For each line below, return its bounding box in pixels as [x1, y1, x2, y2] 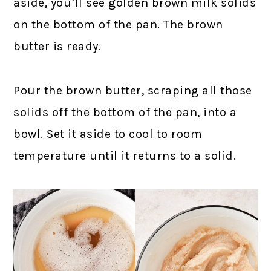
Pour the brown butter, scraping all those [13, 83, 252, 98]
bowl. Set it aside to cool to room [13, 127, 203, 142]
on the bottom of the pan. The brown [13, 18, 223, 32]
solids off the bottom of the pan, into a [13, 105, 237, 120]
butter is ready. [13, 39, 102, 54]
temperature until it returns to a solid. [13, 149, 237, 163]
